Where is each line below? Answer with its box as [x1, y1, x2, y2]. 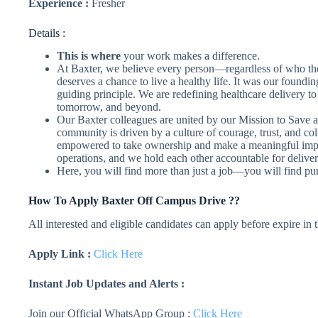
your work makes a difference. [124, 50, 260, 62]
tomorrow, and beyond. [57, 101, 161, 114]
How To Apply [28, 194, 102, 207]
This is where [57, 50, 124, 62]
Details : [28, 26, 65, 39]
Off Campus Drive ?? [137, 194, 240, 207]
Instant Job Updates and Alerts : [28, 278, 185, 290]
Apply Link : [28, 248, 91, 261]
